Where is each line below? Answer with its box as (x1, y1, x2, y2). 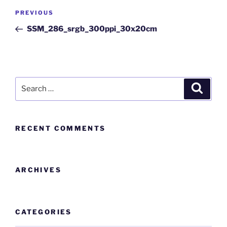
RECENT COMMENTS (15, 124, 106, 132)
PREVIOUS (15, 9, 54, 17)
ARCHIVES (15, 166, 61, 174)
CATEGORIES (15, 207, 72, 216)
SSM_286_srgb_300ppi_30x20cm (26, 24, 157, 34)
